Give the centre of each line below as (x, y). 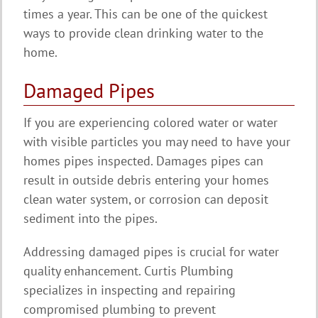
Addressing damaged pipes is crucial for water (151, 251)
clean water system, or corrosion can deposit (146, 199)
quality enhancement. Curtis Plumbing (128, 270)
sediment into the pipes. (91, 218)
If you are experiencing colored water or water (150, 122)
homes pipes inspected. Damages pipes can (143, 160)
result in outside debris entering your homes (146, 180)
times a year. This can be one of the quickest (146, 13)
